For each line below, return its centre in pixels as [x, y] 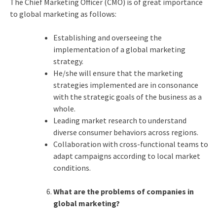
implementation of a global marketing [119, 49]
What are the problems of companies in [123, 191]
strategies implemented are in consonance [126, 85]
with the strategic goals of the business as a [127, 96]
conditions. [72, 167]
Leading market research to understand [120, 120]
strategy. [68, 61]
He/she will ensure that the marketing [118, 73]
